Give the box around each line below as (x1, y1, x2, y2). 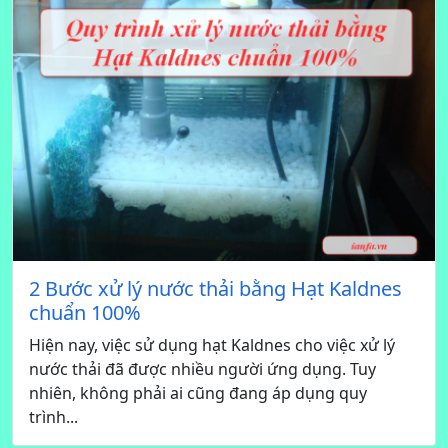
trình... (29, 405, 78, 428)
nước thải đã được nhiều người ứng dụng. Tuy (29, 357, 376, 380)
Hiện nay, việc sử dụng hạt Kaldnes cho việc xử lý (29, 333, 395, 356)
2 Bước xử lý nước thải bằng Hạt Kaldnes (29, 274, 402, 302)
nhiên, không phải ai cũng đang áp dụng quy (29, 381, 367, 404)
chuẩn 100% (29, 298, 141, 326)
